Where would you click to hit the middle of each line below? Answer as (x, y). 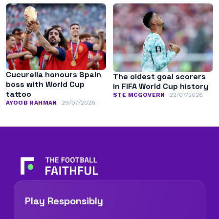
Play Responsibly (64, 201)
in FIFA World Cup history (161, 87)
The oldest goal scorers (159, 77)
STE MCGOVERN (139, 95)
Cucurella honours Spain (54, 75)
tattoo (19, 94)
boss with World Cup (45, 84)
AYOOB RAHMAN (32, 103)
